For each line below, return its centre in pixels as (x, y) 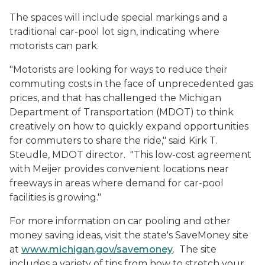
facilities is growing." (56, 197)
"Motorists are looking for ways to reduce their (119, 70)
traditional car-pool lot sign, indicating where (114, 32)
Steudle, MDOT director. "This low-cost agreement (130, 155)
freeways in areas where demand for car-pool (117, 183)
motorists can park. (54, 46)
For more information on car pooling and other (120, 221)
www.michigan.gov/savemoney (97, 249)
